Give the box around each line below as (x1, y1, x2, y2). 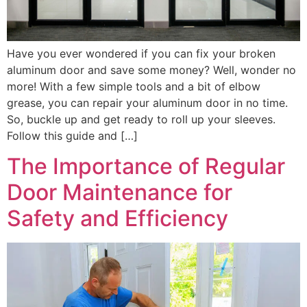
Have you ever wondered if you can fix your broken (7, 47, 275, 61)
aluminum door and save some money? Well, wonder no (7, 63, 296, 77)
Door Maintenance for (7, 179, 232, 206)
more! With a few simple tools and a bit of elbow (7, 79, 260, 94)
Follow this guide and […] (7, 129, 138, 143)
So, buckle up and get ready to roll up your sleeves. (7, 112, 275, 127)
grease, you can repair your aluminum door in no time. (7, 96, 288, 110)
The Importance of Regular (7, 153, 285, 180)
